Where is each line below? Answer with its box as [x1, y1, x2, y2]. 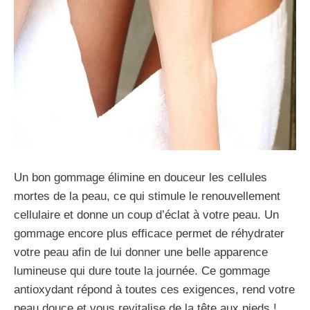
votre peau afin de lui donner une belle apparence [14, 245, 268, 259]
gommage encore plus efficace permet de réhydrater [14, 226, 284, 240]
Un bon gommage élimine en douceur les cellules [14, 170, 267, 184]
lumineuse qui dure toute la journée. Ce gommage [14, 264, 270, 277]
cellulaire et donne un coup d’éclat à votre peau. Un [14, 208, 279, 221]
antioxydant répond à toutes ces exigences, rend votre [14, 282, 295, 296]
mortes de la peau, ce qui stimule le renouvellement [14, 189, 280, 203]
